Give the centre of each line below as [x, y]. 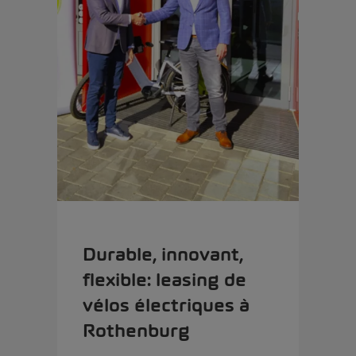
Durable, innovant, [163, 255]
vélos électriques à [166, 306]
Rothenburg [136, 331]
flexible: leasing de [164, 281]
